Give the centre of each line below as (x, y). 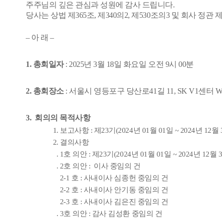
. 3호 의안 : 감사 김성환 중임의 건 (108, 214)
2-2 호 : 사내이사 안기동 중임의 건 (111, 190)
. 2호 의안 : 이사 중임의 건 (97, 166)
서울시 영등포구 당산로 (109, 91)
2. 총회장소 (45, 91)
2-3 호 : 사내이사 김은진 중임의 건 (111, 202)
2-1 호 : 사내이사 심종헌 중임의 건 (111, 178)
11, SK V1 (182, 91)
